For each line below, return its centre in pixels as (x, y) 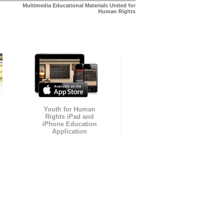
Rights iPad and (69, 117)
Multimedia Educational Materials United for (79, 6)
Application (69, 132)
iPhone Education (69, 124)
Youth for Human (69, 110)
